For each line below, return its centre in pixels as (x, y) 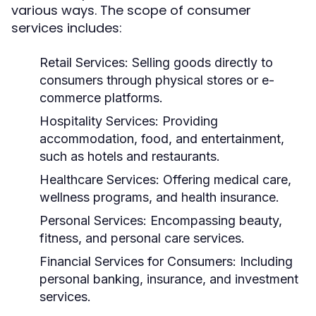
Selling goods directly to (201, 62)
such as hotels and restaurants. (130, 156)
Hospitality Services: (99, 121)
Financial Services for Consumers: (138, 261)
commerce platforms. (101, 98)
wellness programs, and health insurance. (159, 197)
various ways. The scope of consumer (131, 10)
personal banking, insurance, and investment (169, 279)
